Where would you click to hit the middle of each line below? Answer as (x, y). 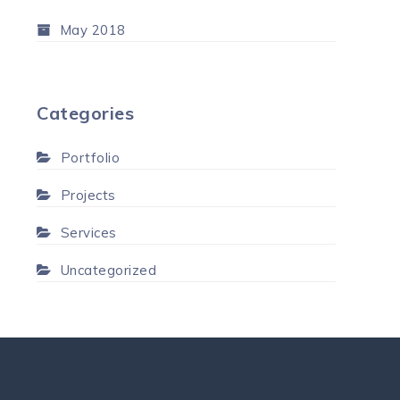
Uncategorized (108, 270)
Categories (85, 112)
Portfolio (90, 157)
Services (88, 232)
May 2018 (92, 29)
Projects (88, 195)
